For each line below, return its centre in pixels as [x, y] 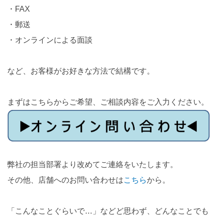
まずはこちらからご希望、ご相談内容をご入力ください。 [108, 102]
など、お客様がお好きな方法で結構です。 [81, 71]
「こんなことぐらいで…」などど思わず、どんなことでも [108, 211]
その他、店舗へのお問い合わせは [65, 180]
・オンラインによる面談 [50, 40]
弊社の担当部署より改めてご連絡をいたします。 [93, 165]
